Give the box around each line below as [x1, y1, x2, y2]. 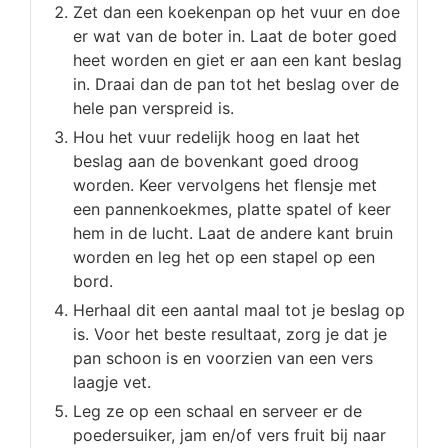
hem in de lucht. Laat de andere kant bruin [73, 223, 393, 244]
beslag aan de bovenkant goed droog [73, 151, 359, 172]
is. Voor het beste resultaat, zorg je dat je [73, 324, 387, 345]
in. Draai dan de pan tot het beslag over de [73, 74, 399, 95]
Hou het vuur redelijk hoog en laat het [73, 127, 360, 148]
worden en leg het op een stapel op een [73, 247, 375, 268]
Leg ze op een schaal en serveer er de [73, 401, 362, 422]
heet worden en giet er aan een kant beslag [73, 50, 402, 71]
